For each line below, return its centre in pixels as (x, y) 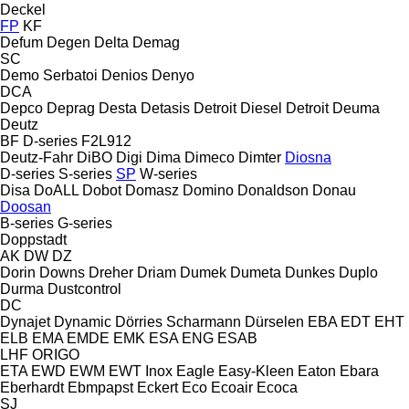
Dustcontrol (84, 288)
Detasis (165, 108)
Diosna (308, 157)
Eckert (157, 387)
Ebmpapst (100, 387)
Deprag (71, 108)
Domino (208, 190)
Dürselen (274, 321)
